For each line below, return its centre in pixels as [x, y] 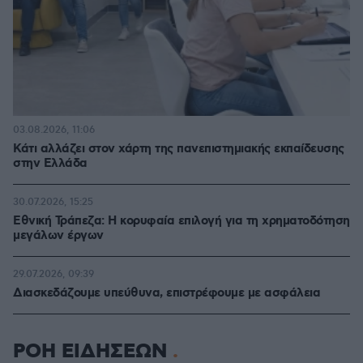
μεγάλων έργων [58, 236]
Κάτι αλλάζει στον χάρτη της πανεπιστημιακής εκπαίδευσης [179, 149]
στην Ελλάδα [50, 164]
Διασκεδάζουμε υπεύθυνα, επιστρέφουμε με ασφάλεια [167, 294]
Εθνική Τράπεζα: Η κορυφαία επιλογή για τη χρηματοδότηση [181, 222]
